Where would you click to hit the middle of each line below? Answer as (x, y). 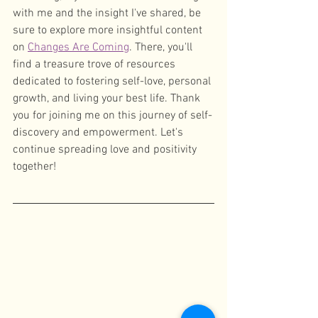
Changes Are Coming (78, 48)
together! (34, 167)
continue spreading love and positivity (106, 150)
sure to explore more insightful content (109, 31)
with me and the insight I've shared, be (108, 13)
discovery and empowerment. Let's (99, 133)
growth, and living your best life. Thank (108, 99)
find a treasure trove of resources (95, 65)
